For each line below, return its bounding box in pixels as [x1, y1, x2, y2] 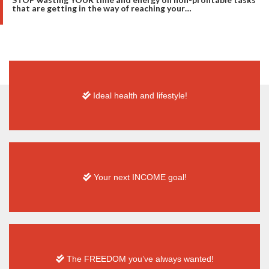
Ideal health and [90, 90, 157, 100]
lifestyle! [156, 90, 187, 100]
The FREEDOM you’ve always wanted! [64, 253, 214, 264]
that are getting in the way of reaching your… [12, 2, 192, 13]
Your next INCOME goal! [91, 172, 187, 182]
